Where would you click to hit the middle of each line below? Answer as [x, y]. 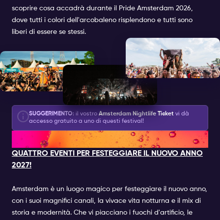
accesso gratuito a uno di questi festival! [86, 121]
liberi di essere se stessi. [49, 32]
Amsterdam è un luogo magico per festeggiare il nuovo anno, [110, 189]
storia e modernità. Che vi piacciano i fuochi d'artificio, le [102, 212]
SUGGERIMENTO [51, 114]
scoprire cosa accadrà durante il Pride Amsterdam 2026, [102, 8]
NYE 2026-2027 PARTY [82, 139]
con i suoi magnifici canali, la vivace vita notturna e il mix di [106, 201]
